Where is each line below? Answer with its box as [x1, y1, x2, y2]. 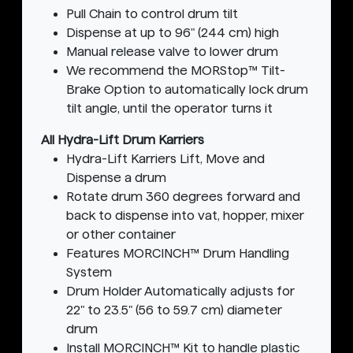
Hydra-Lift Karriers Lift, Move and [66, 152, 265, 166]
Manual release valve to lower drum [66, 45, 278, 59]
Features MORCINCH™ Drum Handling [66, 247, 289, 261]
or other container [66, 228, 176, 242]
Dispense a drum [66, 171, 166, 185]
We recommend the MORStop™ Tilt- [66, 64, 285, 78]
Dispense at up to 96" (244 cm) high [66, 26, 279, 40]
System [66, 266, 112, 280]
